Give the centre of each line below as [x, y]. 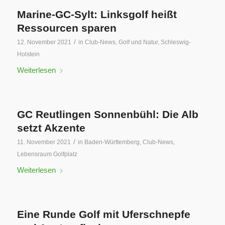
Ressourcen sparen [67, 28]
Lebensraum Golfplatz [47, 154]
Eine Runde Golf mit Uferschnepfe [103, 214]
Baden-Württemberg [112, 142]
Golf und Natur [138, 42]
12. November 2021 [44, 42]
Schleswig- [176, 42]
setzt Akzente [51, 128]
